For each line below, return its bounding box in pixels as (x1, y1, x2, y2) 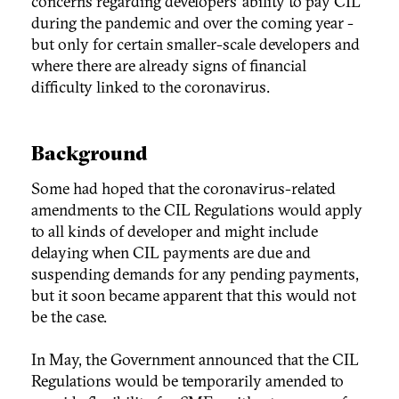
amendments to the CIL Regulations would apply (31, 199, 362, 220)
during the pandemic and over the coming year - (31, 12, 354, 33)
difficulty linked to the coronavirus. (31, 76, 270, 97)
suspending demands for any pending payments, (31, 263, 359, 284)
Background (31, 139, 148, 166)
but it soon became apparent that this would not (31, 284, 356, 305)
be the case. (31, 305, 107, 327)
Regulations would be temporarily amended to (31, 370, 344, 391)
